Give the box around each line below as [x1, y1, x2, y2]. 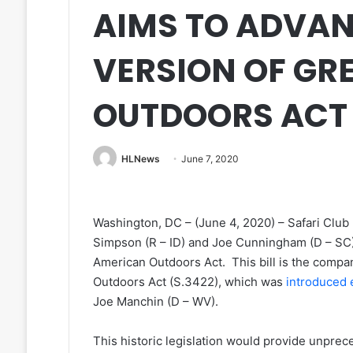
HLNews [121, 152, 160, 165]
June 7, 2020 [180, 152, 239, 165]
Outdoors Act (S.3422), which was [92, 274, 286, 290]
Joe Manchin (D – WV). [92, 294, 218, 310]
